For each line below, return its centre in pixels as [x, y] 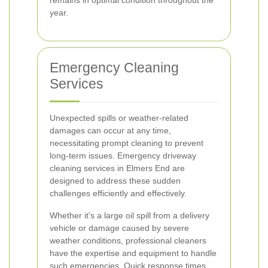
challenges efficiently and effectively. [118, 193]
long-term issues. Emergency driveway [123, 156]
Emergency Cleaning [114, 68]
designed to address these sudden [115, 181]
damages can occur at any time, [110, 130]
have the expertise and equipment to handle [133, 253]
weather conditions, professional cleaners [128, 240]
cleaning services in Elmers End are [117, 168]
